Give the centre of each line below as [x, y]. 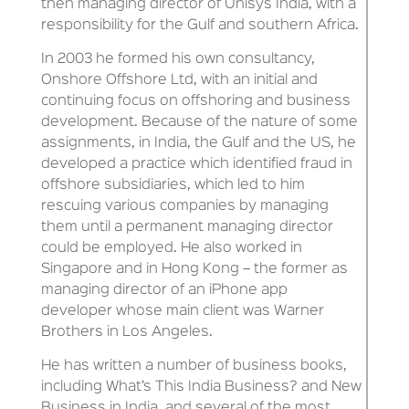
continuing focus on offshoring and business [195, 101]
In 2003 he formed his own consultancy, [178, 59]
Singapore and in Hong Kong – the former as [194, 269]
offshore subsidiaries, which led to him [173, 185]
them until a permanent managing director [187, 227]
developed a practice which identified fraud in [196, 164]
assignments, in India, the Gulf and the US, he [198, 143]
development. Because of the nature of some [199, 122]
